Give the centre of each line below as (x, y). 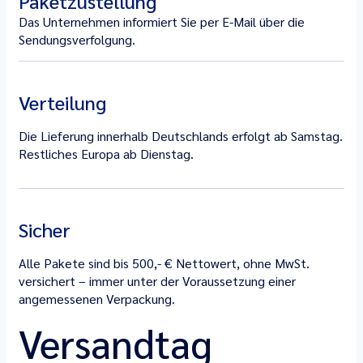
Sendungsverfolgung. (77, 39)
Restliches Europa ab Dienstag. (106, 154)
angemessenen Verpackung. (97, 299)
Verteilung (62, 102)
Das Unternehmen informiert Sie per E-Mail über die (162, 21)
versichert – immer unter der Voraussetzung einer (157, 281)
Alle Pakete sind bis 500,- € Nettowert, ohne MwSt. (164, 263)
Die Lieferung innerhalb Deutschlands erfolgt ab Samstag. (181, 136)
